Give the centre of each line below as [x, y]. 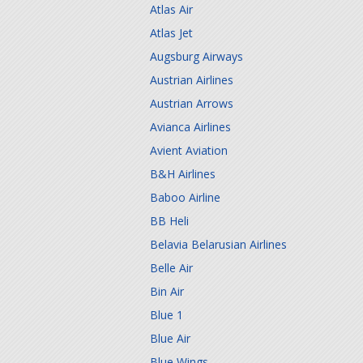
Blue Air [170, 338]
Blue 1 [167, 315]
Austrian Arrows [192, 103]
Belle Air [171, 268]
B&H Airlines [183, 174]
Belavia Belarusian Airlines [218, 244]
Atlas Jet [171, 33]
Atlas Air [171, 9]
